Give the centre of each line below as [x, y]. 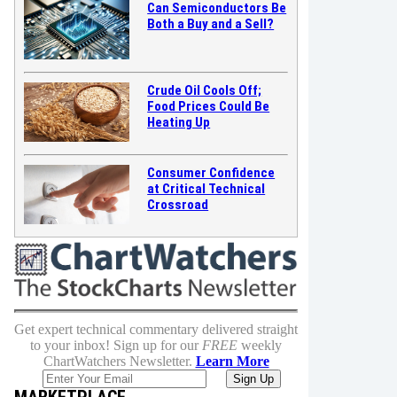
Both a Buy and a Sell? [211, 23]
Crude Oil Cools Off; [205, 91]
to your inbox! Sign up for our [116, 345]
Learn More [232, 361]
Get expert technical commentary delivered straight [156, 329]
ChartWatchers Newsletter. [119, 361]
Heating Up [179, 123]
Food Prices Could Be [209, 107]
